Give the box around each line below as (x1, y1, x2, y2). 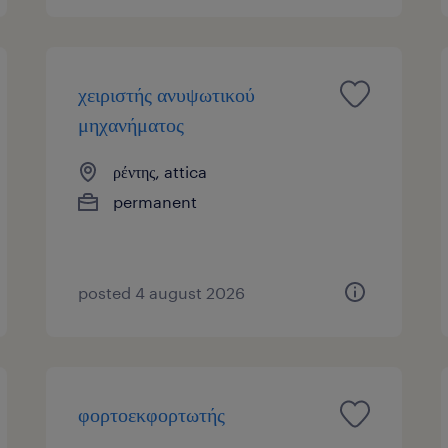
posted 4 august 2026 (78, 282, 246, 302)
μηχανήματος (78, 111, 185, 136)
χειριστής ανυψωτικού (78, 81, 256, 106)
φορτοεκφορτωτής (78, 401, 226, 426)
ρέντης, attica (113, 161, 208, 181)
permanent (113, 191, 198, 211)
